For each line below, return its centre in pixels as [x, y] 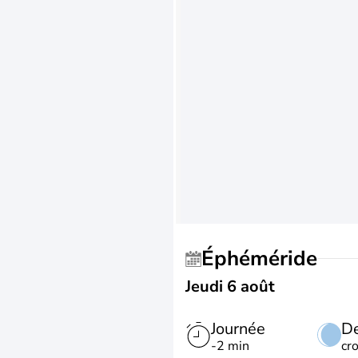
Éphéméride [266, 259]
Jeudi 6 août [230, 286]
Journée [238, 329]
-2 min [230, 346]
